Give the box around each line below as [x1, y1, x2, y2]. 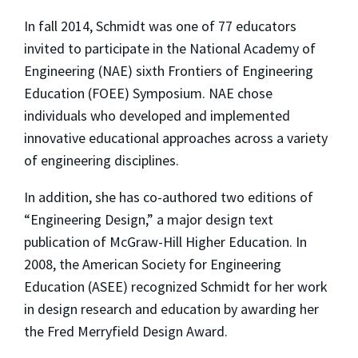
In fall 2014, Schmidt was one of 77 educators [24, 17, 296, 36]
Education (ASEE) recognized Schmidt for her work [24, 277, 328, 296]
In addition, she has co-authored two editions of [24, 188, 313, 207]
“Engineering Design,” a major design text [24, 210, 273, 229]
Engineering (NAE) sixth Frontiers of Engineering [24, 62, 313, 81]
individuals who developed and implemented [24, 106, 290, 125]
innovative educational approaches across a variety [24, 129, 328, 148]
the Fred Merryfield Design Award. [24, 322, 228, 341]
